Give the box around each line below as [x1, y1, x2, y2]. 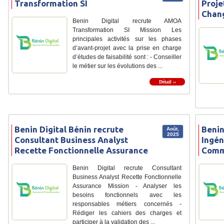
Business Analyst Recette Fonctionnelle [72, 173, 181, 180]
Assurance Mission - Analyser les [72, 182, 181, 189]
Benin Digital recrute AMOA [72, 17, 181, 24]
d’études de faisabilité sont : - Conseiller [72, 53, 181, 60]
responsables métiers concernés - [72, 200, 181, 207]
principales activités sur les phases [72, 35, 181, 42]
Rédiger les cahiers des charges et [72, 209, 181, 216]
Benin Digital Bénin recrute [14, 124, 123, 134]
